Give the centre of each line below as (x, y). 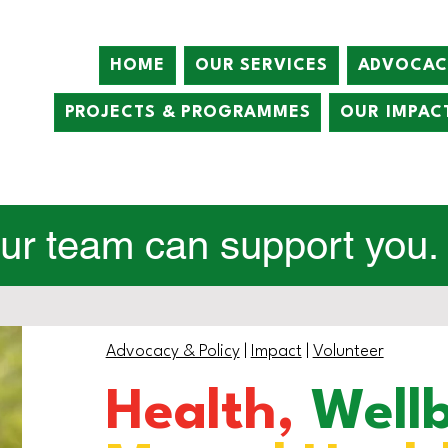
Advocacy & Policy (172, 351)
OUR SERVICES (261, 65)
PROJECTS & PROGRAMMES (187, 112)
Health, (208, 413)
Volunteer (348, 351)
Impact (276, 351)
